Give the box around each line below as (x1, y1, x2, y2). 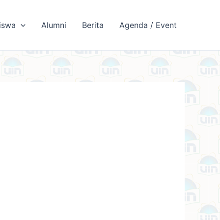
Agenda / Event (119, 20, 177, 30)
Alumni (41, 20, 66, 30)
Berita (82, 20, 104, 30)
